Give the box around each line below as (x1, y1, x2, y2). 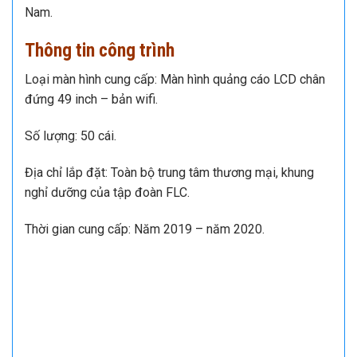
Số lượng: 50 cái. (25, 127, 116, 143)
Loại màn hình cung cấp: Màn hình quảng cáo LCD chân (25, 72, 325, 88)
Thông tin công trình (25, 39, 175, 61)
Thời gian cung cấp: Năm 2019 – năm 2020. (25, 221, 265, 237)
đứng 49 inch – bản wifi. (25, 92, 158, 108)
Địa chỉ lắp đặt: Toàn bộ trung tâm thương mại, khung (25, 164, 314, 180)
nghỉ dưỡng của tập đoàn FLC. (25, 184, 190, 200)
